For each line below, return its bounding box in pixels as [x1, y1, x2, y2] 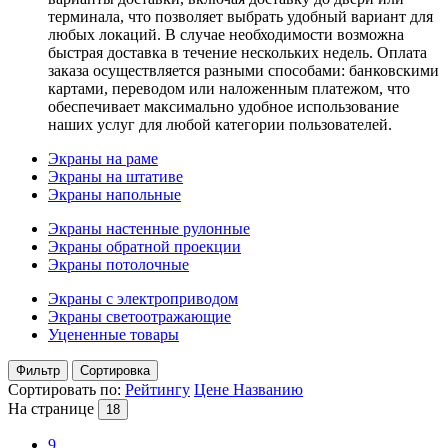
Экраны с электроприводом [48, 289, 238, 307]
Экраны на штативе [48, 167, 183, 185]
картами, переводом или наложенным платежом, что [48, 79, 410, 97]
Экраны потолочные [48, 255, 189, 273]
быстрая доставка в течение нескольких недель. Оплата [48, 43, 427, 61]
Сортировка [80, 362, 150, 378]
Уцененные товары [48, 325, 179, 343]
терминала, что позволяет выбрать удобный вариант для [48, 7, 433, 25]
